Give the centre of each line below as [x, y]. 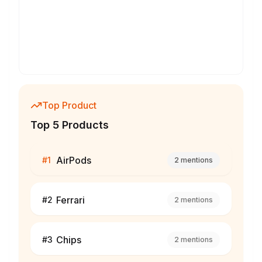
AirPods [74, 160]
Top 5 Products [70, 125]
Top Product [69, 105]
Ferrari [70, 200]
